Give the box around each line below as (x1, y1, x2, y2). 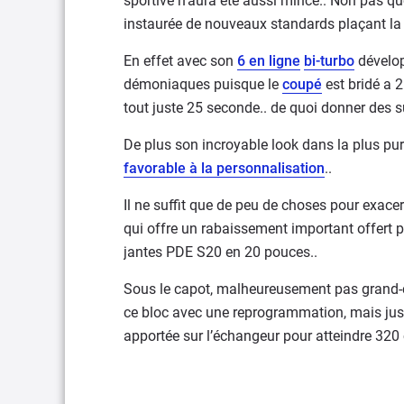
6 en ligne (237, 52, 300, 69)
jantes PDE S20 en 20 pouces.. (124, 243, 317, 261)
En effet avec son (124, 52, 237, 69)
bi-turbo (304, 52, 354, 69)
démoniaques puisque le (124, 76, 282, 93)
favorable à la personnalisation (124, 160, 325, 177)
